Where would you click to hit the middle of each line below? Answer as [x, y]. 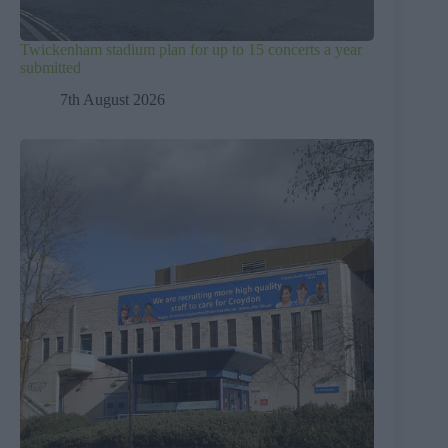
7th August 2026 [112, 100]
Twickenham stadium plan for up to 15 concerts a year [191, 49]
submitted [50, 67]
